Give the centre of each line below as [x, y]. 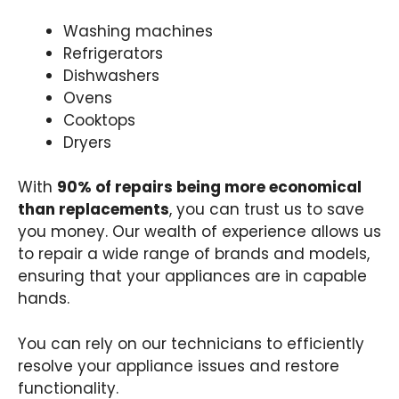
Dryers [87, 142]
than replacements [94, 210]
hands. [44, 299]
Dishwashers [111, 75]
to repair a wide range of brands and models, [194, 254]
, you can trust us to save [267, 210]
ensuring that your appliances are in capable [192, 277]
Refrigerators [113, 53]
